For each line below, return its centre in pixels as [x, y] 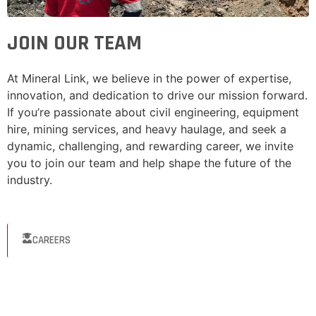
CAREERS [51, 240]
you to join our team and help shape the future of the [149, 163]
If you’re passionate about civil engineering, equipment [153, 112]
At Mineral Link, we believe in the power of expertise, [149, 78]
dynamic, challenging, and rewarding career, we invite [150, 146]
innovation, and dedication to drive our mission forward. [157, 95]
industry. [30, 180]
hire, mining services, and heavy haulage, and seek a [147, 129]
